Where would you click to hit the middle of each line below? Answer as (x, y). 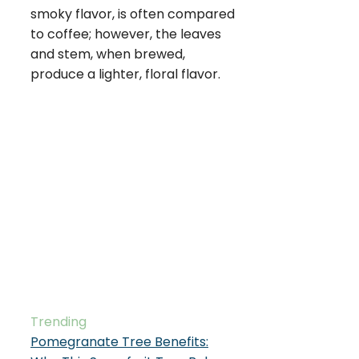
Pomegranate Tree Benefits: (119, 341)
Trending (58, 321)
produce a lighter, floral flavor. (125, 75)
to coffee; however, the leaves (126, 34)
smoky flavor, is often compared (133, 14)
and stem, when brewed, (108, 54)
